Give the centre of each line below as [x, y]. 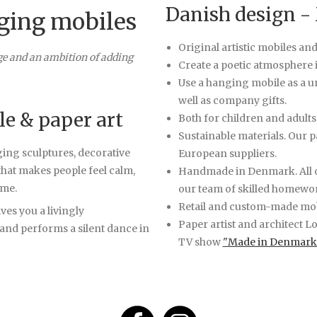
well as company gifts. [233, 100]
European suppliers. [227, 153]
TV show [200, 242]
